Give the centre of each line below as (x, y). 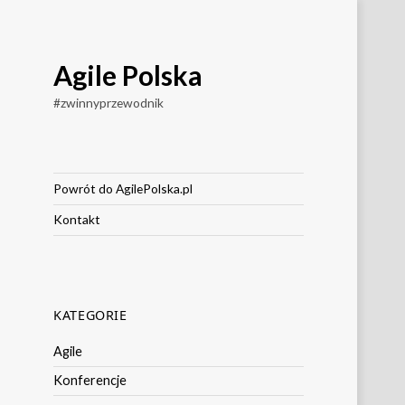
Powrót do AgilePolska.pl (123, 188)
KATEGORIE (90, 316)
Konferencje (90, 381)
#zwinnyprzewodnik (109, 102)
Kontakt (77, 220)
